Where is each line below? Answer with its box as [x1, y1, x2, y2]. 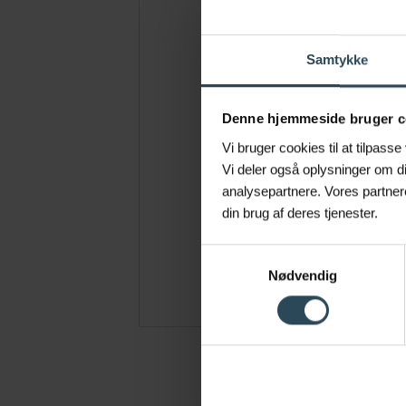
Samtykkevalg [200, 246, 285, 263]
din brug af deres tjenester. [221, 204, 378, 220]
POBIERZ [295, 269, 343, 292]
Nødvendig [268, 266, 337, 283]
